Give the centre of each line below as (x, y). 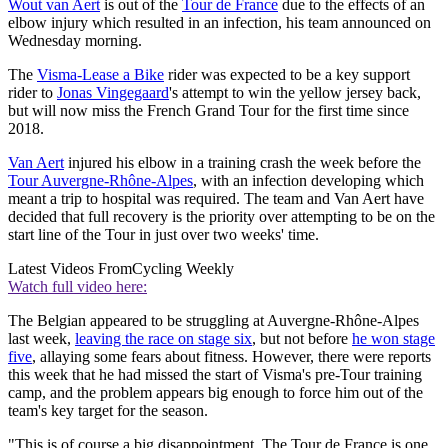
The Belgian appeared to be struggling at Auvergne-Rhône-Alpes (213, 320)
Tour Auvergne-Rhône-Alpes (100, 180)
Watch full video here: (77, 286)
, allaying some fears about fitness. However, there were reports (231, 356)
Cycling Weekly (183, 268)
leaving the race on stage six (163, 338)
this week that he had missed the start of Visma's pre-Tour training (215, 374)
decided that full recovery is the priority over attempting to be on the (221, 216)
